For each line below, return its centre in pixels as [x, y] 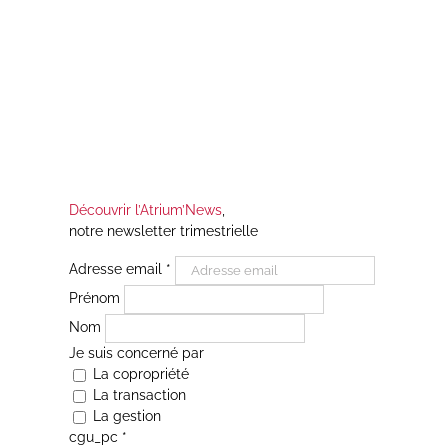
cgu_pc [95, 437]
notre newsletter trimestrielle [163, 231]
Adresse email [117, 269]
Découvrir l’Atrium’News [145, 210]
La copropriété [138, 374]
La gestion [124, 416]
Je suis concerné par [136, 353]
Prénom [96, 298]
